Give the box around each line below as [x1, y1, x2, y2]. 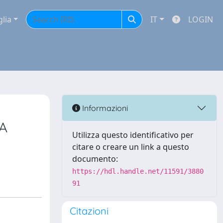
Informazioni [80, 103, 128, 113]
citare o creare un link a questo [72, 141, 189, 152]
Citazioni [70, 205, 109, 217]
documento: [72, 153, 118, 164]
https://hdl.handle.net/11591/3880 [72, 167, 204, 175]
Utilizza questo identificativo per [72, 129, 194, 140]
